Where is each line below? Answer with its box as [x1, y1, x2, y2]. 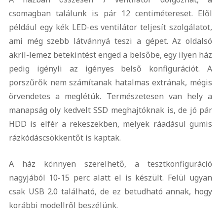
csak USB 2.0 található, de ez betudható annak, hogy [8, 186, 213, 197]
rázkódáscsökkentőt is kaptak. [8, 132, 121, 144]
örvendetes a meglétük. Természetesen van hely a [8, 91, 213, 102]
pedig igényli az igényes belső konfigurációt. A [8, 63, 213, 74]
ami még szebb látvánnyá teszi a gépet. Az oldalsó [8, 36, 213, 47]
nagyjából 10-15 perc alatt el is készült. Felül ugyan [8, 172, 213, 184]
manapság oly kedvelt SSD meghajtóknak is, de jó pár [8, 105, 213, 116]
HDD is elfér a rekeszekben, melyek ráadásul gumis [8, 118, 213, 130]
